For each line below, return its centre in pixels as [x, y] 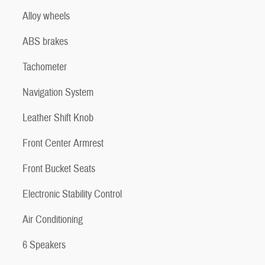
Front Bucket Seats [59, 169]
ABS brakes [45, 41]
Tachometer [45, 67]
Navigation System [58, 92]
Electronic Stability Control [72, 194]
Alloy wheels [46, 16]
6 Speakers [44, 245]
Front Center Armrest [63, 143]
